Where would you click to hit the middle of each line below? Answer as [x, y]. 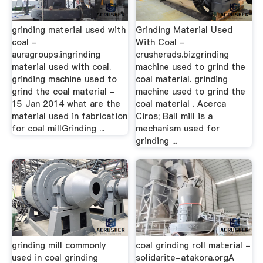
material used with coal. [61, 67]
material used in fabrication [69, 117]
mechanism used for [178, 129]
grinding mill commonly [58, 245]
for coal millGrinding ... [58, 129]
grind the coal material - [63, 92]
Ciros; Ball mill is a [174, 117]
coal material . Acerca [181, 104]
